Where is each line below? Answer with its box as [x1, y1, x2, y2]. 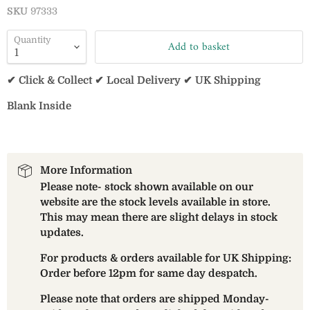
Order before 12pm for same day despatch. [40, 267, 257, 280]
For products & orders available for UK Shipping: [40, 252, 291, 264]
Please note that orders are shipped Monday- [40, 293, 269, 305]
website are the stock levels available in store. [40, 196, 271, 208]
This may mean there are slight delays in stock [40, 211, 277, 224]
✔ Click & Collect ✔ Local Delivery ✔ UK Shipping [7, 74, 261, 86]
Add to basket [168, 37, 230, 57]
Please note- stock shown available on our [40, 181, 253, 193]
